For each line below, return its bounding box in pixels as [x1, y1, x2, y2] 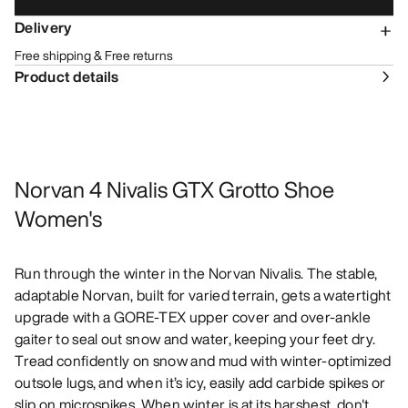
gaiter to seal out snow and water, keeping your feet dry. [15, 328, 376, 351]
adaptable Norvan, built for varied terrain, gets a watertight [15, 284, 392, 307]
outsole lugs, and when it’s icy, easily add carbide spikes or [15, 372, 386, 394]
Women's [15, 202, 102, 236]
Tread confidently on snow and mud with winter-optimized [15, 350, 392, 372]
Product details [15, 66, 119, 88]
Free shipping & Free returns [15, 46, 173, 66]
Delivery [15, 16, 72, 39]
